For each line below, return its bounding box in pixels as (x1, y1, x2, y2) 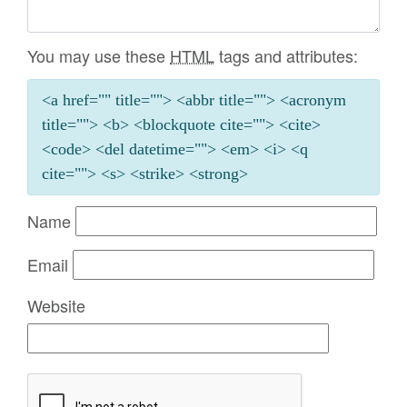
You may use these (27, 43, 170, 67)
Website (27, 293, 85, 317)
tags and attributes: (214, 43, 358, 67)
